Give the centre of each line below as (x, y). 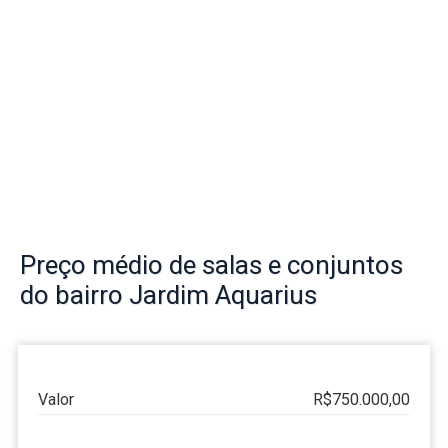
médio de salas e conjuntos (244, 265)
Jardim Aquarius (223, 295)
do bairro (74, 295)
